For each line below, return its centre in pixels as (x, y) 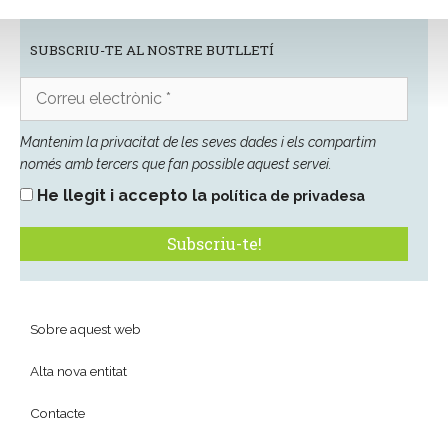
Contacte (57, 413)
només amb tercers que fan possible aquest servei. (176, 164)
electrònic (55, 109)
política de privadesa (288, 196)
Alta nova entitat (78, 371)
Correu (43, 87)
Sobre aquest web (85, 329)
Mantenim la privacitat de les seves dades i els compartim (198, 142)
